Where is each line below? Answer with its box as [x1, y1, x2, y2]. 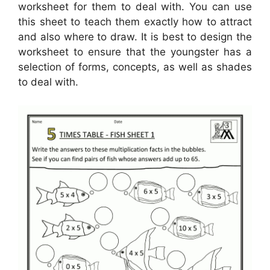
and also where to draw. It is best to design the [18, 31, 252, 43]
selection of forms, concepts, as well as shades [18, 61, 252, 74]
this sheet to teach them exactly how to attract [18, 16, 252, 28]
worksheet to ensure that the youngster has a [18, 46, 252, 58]
